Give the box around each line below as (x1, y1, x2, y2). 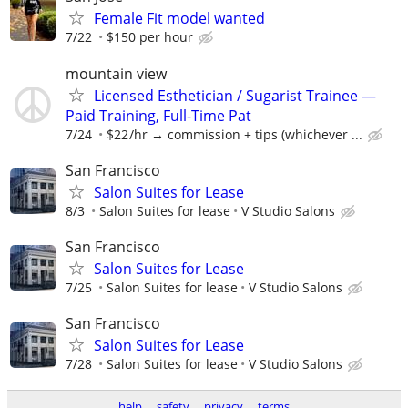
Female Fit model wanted (94, 8, 265, 29)
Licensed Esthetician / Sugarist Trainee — (94, 85, 376, 106)
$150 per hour (107, 28, 193, 46)
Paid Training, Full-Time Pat (66, 105, 251, 126)
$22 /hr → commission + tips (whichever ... (107, 125, 362, 143)
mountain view (66, 63, 167, 84)
